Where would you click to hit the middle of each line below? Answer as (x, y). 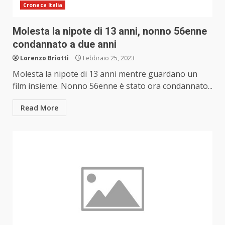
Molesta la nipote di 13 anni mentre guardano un (105, 74)
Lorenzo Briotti (44, 58)
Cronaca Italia (43, 5)
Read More (39, 108)
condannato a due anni (66, 44)
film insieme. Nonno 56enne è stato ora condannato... (113, 86)
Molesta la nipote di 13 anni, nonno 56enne (110, 31)
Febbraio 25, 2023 (108, 58)
